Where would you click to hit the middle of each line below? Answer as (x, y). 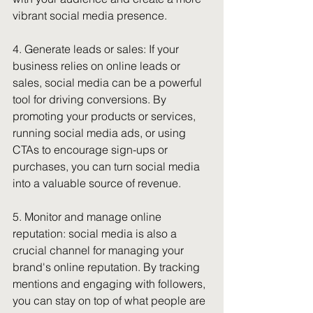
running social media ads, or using (101, 133)
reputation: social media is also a (96, 233)
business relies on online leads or (98, 66)
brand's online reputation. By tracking (108, 267)
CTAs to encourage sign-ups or (92, 150)
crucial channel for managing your (100, 250)
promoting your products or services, (105, 116)
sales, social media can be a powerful (109, 82)
